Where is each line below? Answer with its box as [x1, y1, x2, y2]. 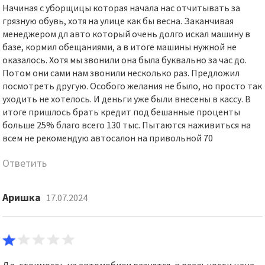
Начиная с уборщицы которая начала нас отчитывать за [2, 2, 241, 14]
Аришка [2, 190, 41, 204]
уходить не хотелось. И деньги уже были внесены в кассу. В [2, 93, 251, 105]
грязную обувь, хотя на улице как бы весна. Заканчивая [2, 15, 234, 27]
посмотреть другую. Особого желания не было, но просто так [2, 80, 263, 92]
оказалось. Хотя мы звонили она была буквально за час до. [2, 54, 247, 66]
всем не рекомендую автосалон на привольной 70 [2, 132, 214, 144]
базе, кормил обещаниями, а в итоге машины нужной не [2, 41, 237, 53]
